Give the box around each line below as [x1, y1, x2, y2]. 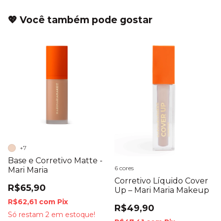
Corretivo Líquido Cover [114, 176, 208, 185]
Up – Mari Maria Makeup [114, 185, 209, 195]
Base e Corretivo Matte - [8, 156, 103, 166]
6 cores [114, 164, 134, 172]
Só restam [8, 210, 45, 220]
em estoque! [49, 210, 95, 220]
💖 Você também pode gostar [8, 14, 152, 26]
